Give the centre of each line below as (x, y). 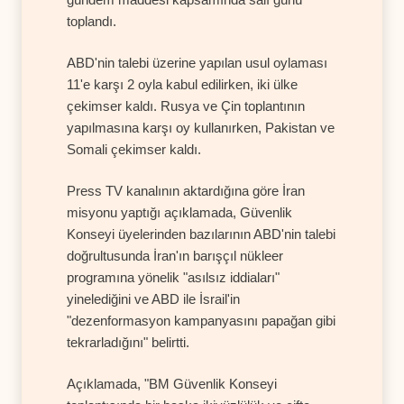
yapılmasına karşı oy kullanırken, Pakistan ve (201, 127)
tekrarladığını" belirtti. (128, 342)
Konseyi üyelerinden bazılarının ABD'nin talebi (201, 234)
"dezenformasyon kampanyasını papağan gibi (201, 320)
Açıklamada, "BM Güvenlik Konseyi (172, 383)
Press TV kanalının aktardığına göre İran (186, 190)
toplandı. (92, 21)
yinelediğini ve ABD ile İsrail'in (153, 298)
